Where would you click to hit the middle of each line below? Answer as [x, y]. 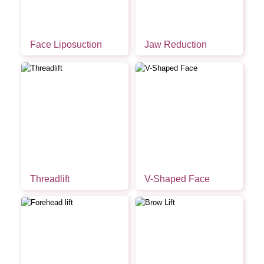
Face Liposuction [66, 45]
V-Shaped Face [177, 179]
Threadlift [49, 179]
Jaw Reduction [175, 45]
